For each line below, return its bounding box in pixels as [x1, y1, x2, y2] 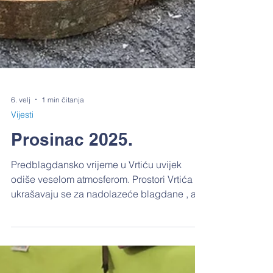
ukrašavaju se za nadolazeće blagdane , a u [11, 246, 204, 258]
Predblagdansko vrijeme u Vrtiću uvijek [11, 217, 182, 229]
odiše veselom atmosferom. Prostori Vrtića [11, 232, 193, 244]
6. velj [11, 153, 30, 163]
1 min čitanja [41, 153, 84, 163]
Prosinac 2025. [11, 188, 133, 208]
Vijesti [11, 168, 34, 179]
